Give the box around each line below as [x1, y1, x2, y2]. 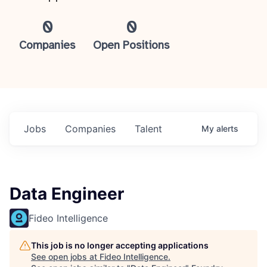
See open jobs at [31, 252, 100, 262]
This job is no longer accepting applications [31, 240, 209, 250]
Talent [135, 123, 162, 135]
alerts [216, 123, 238, 133]
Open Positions [93, 40, 170, 52]
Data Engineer [10, 184, 124, 204]
